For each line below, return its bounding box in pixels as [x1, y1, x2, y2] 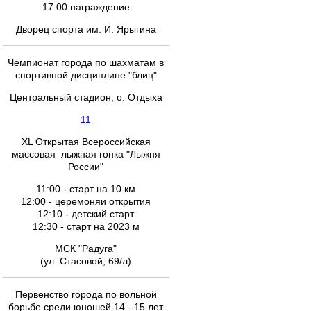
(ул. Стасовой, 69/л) [40, 255, 132, 267]
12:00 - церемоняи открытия [21, 196, 151, 207]
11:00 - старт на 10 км [36, 183, 136, 194]
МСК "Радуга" [55, 243, 117, 254]
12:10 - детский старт [37, 208, 135, 219]
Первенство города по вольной [15, 289, 157, 300]
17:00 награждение [42, 1, 130, 12]
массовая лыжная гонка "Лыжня [12, 149, 160, 160]
